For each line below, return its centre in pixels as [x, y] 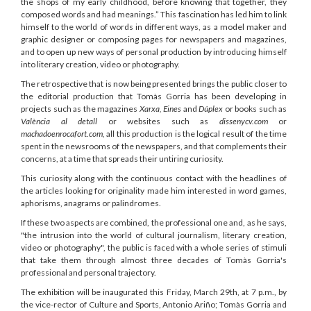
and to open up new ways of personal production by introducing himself [154, 51]
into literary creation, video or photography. [100, 64]
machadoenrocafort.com [62, 133]
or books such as [255, 108]
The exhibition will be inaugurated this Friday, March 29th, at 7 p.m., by [154, 292]
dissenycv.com [243, 121]
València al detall [59, 121]
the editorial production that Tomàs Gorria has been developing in [154, 96]
